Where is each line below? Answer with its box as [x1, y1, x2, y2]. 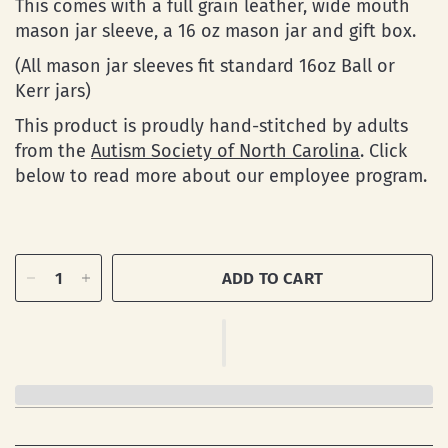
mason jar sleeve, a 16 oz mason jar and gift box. [15, 20, 417, 42]
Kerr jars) [15, 80, 97, 102]
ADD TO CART [222, 268, 323, 288]
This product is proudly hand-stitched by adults [15, 115, 409, 137]
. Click [360, 140, 408, 162]
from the [15, 140, 92, 162]
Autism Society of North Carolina [91, 140, 361, 162]
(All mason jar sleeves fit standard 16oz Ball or [15, 55, 396, 77]
